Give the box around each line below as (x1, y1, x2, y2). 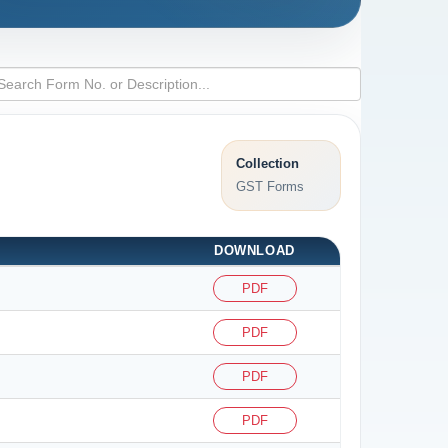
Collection (235, 155, 299, 171)
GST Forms (235, 178, 304, 194)
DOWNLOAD (214, 242, 295, 258)
